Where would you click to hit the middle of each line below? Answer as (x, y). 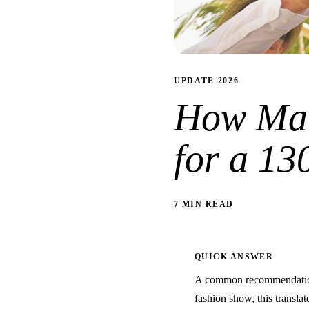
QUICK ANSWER (234, 257)
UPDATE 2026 (207, 81)
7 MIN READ (204, 204)
